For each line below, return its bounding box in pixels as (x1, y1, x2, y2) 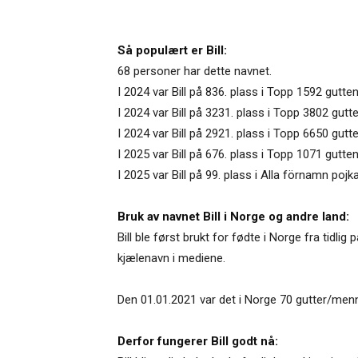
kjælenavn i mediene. (117, 250, 225, 265)
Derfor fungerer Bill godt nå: (117, 333, 278, 348)
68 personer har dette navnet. (117, 63, 272, 78)
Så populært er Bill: (117, 42, 227, 58)
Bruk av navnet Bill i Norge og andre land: (117, 209, 349, 224)
